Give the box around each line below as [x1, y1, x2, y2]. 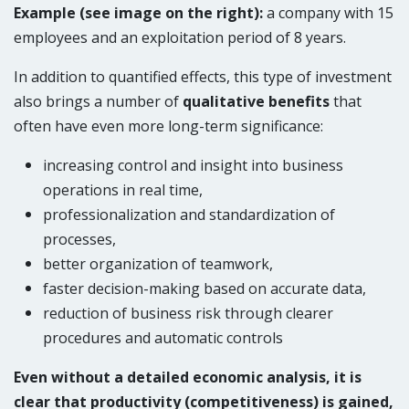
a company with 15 [263, 3, 393, 23]
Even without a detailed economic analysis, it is [14, 367, 362, 387]
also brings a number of [14, 91, 183, 111]
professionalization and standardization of [43, 204, 335, 225]
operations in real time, [43, 180, 203, 200]
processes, [43, 229, 116, 249]
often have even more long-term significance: [14, 116, 323, 136]
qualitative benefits [183, 91, 330, 111]
